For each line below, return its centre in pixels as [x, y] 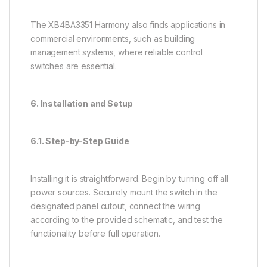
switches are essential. [74, 66]
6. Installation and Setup [82, 103]
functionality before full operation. [95, 233]
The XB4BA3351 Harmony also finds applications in [128, 24]
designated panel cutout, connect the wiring [115, 206]
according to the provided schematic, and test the [127, 219]
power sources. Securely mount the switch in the [124, 192]
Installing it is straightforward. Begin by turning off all [129, 178]
